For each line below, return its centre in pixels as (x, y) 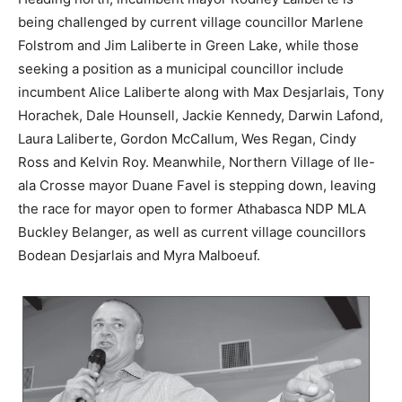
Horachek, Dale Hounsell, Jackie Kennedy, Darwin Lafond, (201, 115)
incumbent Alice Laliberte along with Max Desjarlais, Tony (201, 92)
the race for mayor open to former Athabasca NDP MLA (192, 208)
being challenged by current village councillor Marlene (191, 22)
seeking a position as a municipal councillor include (181, 68)
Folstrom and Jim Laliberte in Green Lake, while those (188, 45)
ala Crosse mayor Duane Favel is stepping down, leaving (197, 185)
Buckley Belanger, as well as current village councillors (192, 232)
